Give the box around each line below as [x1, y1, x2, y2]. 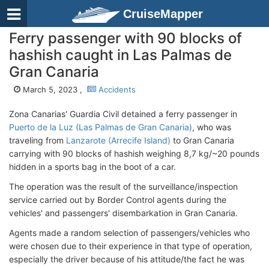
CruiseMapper [123, 7, 203, 20]
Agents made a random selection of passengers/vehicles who [9, 228, 250, 238]
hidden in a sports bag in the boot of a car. [9, 162, 176, 172]
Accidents [96, 85, 136, 94]
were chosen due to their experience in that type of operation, [9, 241, 252, 251]
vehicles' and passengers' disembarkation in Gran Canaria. [9, 208, 238, 218]
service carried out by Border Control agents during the [9, 195, 226, 205]
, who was [192, 122, 231, 132]
